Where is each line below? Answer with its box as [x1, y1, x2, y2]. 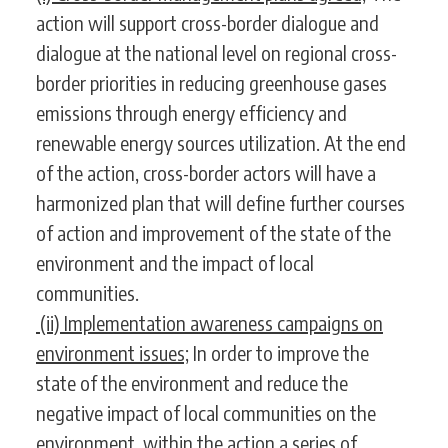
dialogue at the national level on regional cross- [36, 40, 397, 66]
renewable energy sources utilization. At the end [36, 130, 406, 156]
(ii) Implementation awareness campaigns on [36, 310, 383, 336]
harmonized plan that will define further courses [36, 190, 405, 216]
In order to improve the [189, 340, 369, 366]
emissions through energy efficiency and [36, 100, 347, 126]
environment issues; [36, 340, 189, 366]
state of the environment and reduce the [36, 370, 348, 396]
